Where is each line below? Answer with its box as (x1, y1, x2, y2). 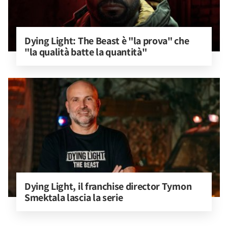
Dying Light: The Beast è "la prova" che (24, 34, 191, 47)
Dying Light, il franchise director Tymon (24, 180, 193, 193)
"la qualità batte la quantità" (24, 45, 147, 59)
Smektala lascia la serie (24, 191, 123, 204)
